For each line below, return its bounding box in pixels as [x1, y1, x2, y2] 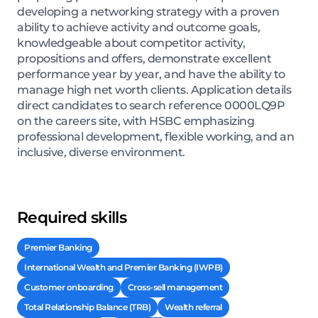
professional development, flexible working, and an [17, 129, 294, 143]
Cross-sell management [127, 281, 222, 292]
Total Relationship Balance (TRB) [24, 301, 150, 312]
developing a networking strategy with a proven [17, 4, 279, 18]
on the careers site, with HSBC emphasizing [17, 114, 254, 128]
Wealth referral [165, 301, 222, 312]
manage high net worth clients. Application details [17, 82, 291, 97]
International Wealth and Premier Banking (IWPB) [24, 261, 223, 273]
